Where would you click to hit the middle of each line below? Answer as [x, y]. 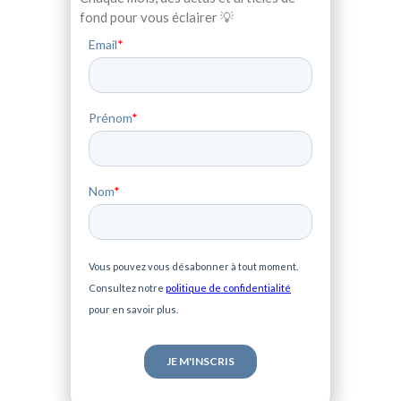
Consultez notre [127, 288]
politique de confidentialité [228, 288]
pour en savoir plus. [133, 310]
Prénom [110, 118]
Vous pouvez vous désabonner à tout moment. [193, 267]
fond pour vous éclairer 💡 [157, 17]
